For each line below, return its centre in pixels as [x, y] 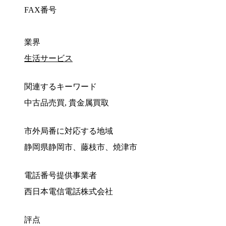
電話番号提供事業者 [61, 176]
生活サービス [48, 59]
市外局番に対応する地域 [69, 131]
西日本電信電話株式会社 [69, 192]
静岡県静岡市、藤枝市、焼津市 [81, 147]
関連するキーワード [61, 87]
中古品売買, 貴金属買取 [67, 103]
